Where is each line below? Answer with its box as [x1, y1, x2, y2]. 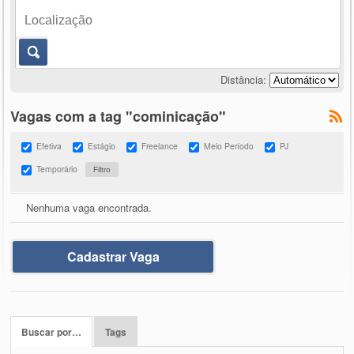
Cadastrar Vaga [66, 247, 160, 265]
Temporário [36, 162, 78, 175]
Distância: [220, 71, 266, 87]
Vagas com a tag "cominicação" [10, 105, 227, 126]
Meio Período [204, 139, 254, 152]
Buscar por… [21, 325, 82, 339]
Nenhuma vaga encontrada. [26, 199, 153, 215]
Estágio [88, 139, 116, 152]
